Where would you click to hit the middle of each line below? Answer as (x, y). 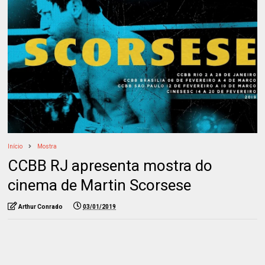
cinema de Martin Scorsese (100, 185)
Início (15, 146)
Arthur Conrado (41, 206)
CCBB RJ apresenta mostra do (110, 165)
